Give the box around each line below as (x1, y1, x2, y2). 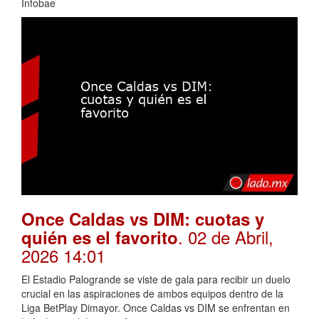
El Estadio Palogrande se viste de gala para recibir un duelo (21, 271, 291, 286)
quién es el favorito (21, 224, 178, 249)
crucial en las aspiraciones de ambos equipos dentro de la (21, 286, 283, 300)
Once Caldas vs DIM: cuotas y (21, 206, 264, 231)
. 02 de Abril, (178, 224, 273, 249)
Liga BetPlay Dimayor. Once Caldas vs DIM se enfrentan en (21, 300, 290, 315)
